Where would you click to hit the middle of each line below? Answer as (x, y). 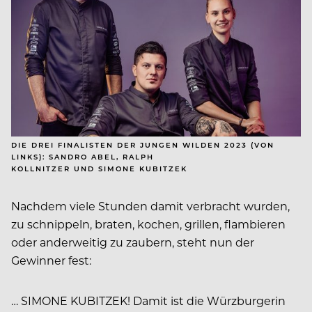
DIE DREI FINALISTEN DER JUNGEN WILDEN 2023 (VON (143, 145)
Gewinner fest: (53, 260)
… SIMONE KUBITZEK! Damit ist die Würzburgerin (148, 301)
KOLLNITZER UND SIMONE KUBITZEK (99, 169)
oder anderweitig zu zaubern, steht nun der (133, 242)
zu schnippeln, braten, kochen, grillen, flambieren (148, 224)
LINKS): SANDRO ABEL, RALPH (83, 157)
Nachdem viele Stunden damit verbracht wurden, (150, 206)
